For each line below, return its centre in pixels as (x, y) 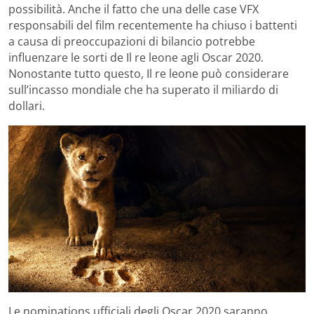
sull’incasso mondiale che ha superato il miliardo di (143, 89)
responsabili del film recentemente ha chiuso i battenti (153, 25)
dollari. (27, 105)
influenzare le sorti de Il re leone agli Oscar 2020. (136, 57)
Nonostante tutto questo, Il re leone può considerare (149, 73)
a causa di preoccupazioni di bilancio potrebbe (132, 41)
